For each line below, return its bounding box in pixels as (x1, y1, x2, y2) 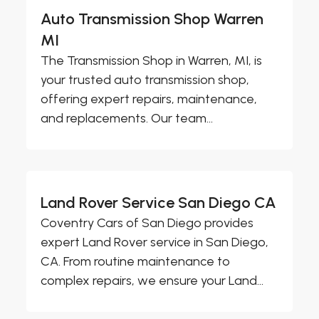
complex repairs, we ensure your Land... (41, 273, 264, 289)
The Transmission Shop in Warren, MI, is (41, 53, 263, 69)
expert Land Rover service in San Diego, (41, 234, 269, 251)
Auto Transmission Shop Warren (41, 9, 264, 29)
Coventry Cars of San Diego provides (41, 215, 254, 231)
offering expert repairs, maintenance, (41, 91, 258, 108)
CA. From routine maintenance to (41, 253, 231, 270)
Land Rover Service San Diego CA (41, 193, 277, 213)
